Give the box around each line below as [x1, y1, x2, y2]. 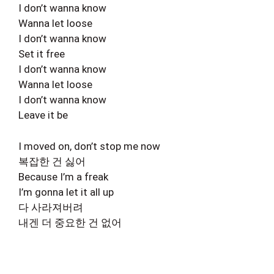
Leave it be [18, 109, 68, 121]
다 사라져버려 [18, 201, 83, 213]
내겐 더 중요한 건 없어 [18, 216, 122, 229]
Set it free [18, 48, 65, 60]
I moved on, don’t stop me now [18, 139, 160, 152]
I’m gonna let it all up [18, 185, 114, 198]
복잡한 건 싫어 [18, 155, 86, 168]
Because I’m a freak [18, 170, 108, 183]
